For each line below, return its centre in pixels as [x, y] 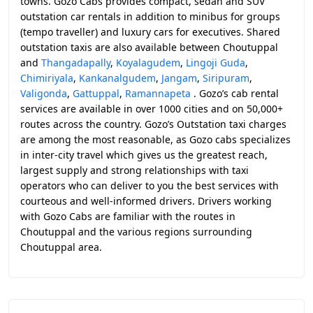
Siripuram [226, 78]
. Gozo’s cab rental [235, 93]
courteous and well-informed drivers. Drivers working [146, 201]
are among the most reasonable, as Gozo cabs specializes [155, 139]
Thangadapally [76, 63]
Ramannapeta [158, 93]
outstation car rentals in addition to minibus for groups [150, 16]
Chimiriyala [47, 78]
